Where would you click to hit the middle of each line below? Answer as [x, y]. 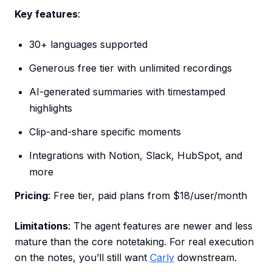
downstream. [206, 258]
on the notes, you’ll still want [82, 258]
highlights [51, 108]
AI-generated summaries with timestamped [127, 92]
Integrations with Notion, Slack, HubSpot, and [136, 156]
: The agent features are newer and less [160, 226]
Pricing [31, 196]
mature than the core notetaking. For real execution [134, 242]
